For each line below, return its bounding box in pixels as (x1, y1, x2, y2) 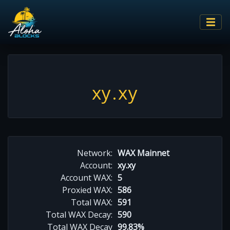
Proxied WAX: (62, 184, 112, 196)
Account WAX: (61, 171, 112, 183)
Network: (77, 147, 112, 159)
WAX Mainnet (118, 147, 169, 159)
